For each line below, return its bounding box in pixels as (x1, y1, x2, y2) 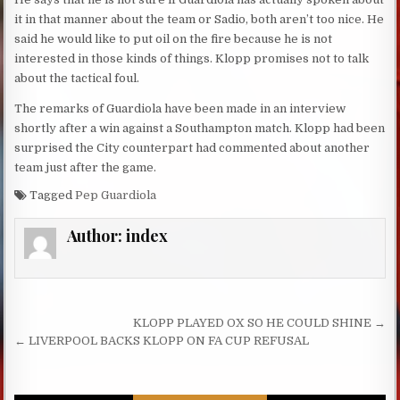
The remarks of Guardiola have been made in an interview (14, 102, 346, 116)
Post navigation (13, 309, 195, 343)
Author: (66, 225, 126, 247)
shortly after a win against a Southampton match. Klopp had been (14, 121, 386, 136)
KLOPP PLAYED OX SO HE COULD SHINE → (132, 316, 386, 330)
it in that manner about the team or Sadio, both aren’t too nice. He (14, 12, 385, 27)
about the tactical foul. (14, 71, 140, 86)
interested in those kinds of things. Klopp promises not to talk (14, 52, 370, 66)
